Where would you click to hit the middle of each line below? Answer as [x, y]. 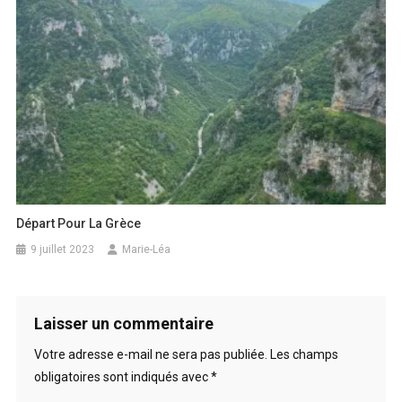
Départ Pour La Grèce [79, 223]
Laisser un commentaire [123, 323]
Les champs [304, 354]
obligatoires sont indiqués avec [122, 376]
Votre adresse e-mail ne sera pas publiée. [150, 354]
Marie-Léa [147, 249]
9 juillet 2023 [63, 249]
